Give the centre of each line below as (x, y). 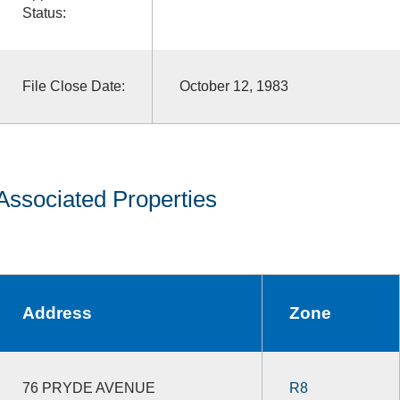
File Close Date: (73, 86)
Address (57, 312)
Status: (44, 12)
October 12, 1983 (233, 86)
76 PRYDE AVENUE (88, 387)
